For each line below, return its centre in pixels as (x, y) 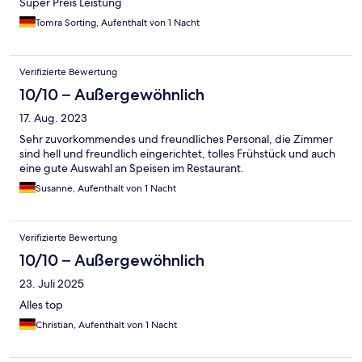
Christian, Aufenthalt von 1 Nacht (106, 325)
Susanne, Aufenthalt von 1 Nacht (106, 189)
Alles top (41, 305)
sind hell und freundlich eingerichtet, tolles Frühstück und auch (177, 154)
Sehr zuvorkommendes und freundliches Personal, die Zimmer (176, 139)
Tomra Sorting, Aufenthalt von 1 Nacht (118, 23)
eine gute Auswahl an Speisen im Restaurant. (132, 168)
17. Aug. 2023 (53, 118)
